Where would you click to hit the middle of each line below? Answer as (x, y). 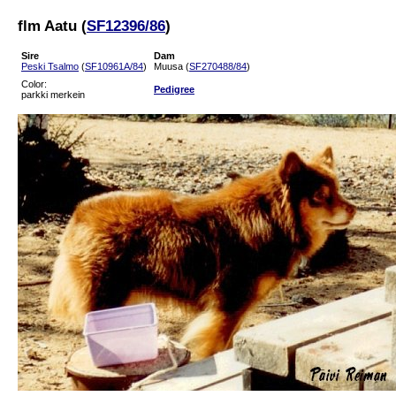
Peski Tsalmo (50, 66)
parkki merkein (53, 94)
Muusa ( (171, 66)
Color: (34, 84)
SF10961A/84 (114, 66)
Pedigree (174, 89)
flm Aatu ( (52, 26)
